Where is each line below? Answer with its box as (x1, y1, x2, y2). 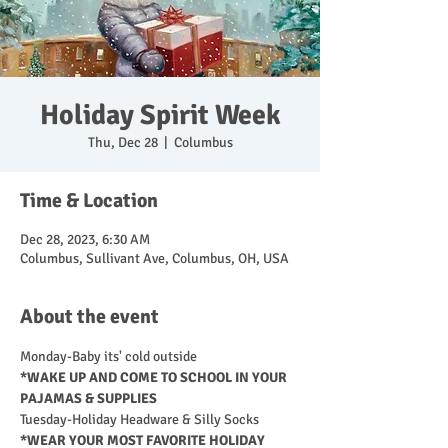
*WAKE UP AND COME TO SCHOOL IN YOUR (20, 369, 290, 386)
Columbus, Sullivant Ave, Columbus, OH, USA (20, 250, 289, 267)
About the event (20, 304, 159, 329)
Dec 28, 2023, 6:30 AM (20, 231, 150, 248)
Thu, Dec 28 (87, 134, 158, 151)
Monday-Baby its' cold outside (20, 348, 200, 365)
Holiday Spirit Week (39, 98, 281, 132)
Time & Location (20, 188, 158, 213)
